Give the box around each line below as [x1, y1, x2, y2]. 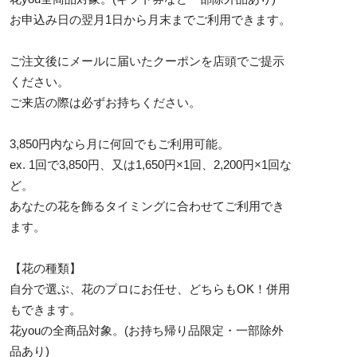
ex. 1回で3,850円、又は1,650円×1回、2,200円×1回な [10, 158, 292, 172]
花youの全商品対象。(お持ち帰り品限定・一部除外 [10, 324, 284, 338]
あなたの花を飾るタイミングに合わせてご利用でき [10, 199, 284, 214]
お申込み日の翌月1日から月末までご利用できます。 [10, 13, 291, 27]
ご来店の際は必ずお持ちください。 [10, 96, 201, 110]
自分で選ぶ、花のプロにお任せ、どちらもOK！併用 [10, 282, 290, 296]
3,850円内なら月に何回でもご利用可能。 [10, 137, 229, 151]
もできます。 [10, 303, 81, 317]
